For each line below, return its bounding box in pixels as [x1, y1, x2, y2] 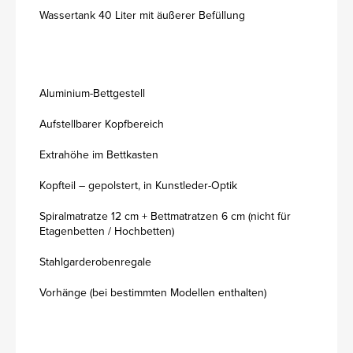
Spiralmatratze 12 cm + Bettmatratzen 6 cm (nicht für [39, 208, 291, 225]
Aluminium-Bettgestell [39, 85, 145, 102]
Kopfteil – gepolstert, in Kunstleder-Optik [39, 177, 237, 194]
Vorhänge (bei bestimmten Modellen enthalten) [39, 284, 266, 301]
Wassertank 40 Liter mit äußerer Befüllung [39, 7, 245, 24]
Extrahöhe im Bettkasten [39, 147, 158, 163]
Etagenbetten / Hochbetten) [39, 223, 174, 240]
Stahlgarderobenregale [39, 254, 151, 270]
